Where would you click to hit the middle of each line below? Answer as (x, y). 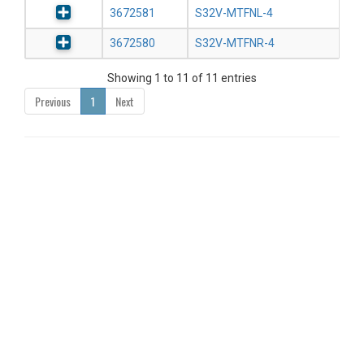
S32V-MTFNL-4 (234, 13)
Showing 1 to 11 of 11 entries (182, 78)
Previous (53, 102)
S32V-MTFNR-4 (235, 43)
